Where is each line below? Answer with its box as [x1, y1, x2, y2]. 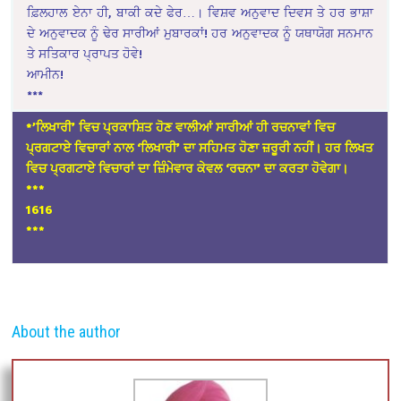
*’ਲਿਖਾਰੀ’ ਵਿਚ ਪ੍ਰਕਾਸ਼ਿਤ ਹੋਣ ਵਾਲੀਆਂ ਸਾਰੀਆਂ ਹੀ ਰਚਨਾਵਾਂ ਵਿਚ [26, 119, 336, 135]
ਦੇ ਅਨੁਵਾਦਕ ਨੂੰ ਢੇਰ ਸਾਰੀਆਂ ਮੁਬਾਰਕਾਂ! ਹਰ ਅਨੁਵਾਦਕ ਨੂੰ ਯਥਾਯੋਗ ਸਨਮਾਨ [27, 25, 374, 41]
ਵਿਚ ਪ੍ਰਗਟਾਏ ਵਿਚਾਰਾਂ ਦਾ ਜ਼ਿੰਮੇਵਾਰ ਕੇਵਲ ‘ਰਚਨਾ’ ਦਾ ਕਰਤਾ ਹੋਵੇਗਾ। [26, 160, 349, 176]
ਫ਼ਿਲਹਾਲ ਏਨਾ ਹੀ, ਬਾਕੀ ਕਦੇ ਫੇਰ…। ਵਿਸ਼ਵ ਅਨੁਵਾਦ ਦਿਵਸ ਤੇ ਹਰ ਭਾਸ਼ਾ [27, 4, 374, 21]
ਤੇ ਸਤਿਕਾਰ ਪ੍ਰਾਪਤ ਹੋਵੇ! [27, 46, 143, 62]
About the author [12, 322, 122, 342]
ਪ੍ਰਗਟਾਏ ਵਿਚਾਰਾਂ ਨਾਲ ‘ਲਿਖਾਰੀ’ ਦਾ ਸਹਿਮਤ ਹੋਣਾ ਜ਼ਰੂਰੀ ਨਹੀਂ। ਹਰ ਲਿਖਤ [26, 140, 374, 156]
